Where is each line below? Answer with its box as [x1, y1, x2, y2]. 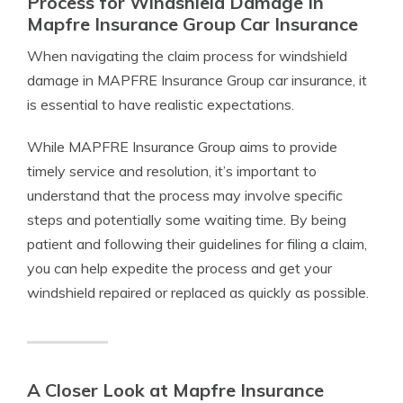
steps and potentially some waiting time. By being [27, 210, 346, 228]
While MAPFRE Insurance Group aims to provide [27, 138, 337, 156]
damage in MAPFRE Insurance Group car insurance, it [27, 71, 367, 89]
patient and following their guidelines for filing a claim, [27, 235, 367, 253]
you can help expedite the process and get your [27, 259, 332, 277]
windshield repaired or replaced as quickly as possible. [27, 283, 369, 301]
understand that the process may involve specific [27, 186, 343, 204]
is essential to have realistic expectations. [27, 95, 294, 113]
